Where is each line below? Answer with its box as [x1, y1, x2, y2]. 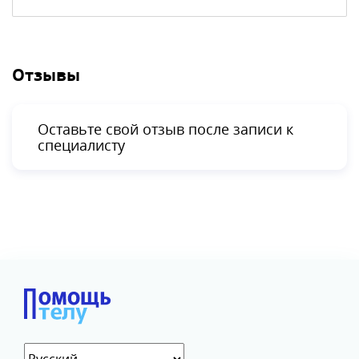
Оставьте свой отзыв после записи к [38, 119, 293, 139]
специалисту [38, 135, 125, 155]
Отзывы [12, 63, 80, 86]
